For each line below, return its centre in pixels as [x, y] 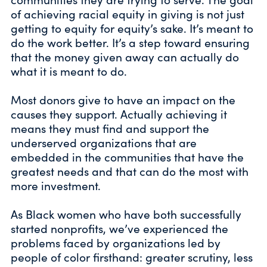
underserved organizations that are [104, 143]
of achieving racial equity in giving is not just [128, 14]
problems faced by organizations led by [116, 243]
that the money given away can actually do [125, 57]
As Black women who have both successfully [126, 214]
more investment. [56, 186]
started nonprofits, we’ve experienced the [119, 229]
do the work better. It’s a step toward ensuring [130, 43]
